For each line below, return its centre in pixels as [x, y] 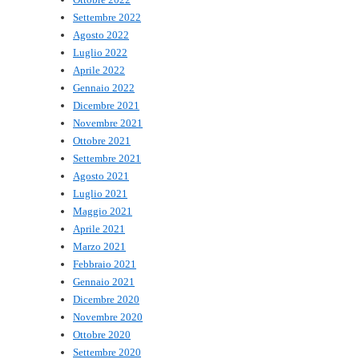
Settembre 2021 [107, 159]
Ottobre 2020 [102, 335]
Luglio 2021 [100, 194]
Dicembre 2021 [106, 106]
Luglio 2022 [100, 53]
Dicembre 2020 [106, 300]
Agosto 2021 [101, 176]
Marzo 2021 [99, 247]
